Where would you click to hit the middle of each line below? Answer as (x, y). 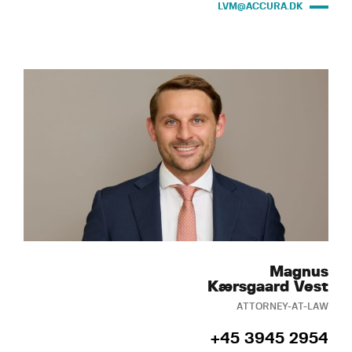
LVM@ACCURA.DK (260, 7)
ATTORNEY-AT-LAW (282, 306)
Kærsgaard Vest (268, 286)
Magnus (299, 271)
